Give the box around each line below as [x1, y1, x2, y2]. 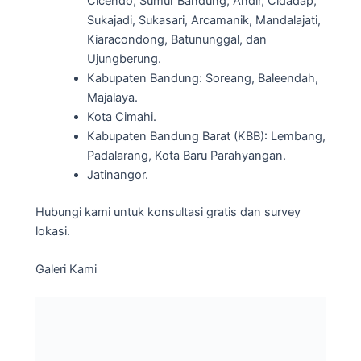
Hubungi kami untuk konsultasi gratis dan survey [35, 204, 301, 219]
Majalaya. [86, 89, 138, 105]
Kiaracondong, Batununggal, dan [86, 31, 267, 47]
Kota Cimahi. [86, 109, 156, 124]
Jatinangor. [86, 167, 148, 182]
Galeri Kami [35, 262, 97, 277]
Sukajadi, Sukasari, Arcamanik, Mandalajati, [86, 12, 321, 27]
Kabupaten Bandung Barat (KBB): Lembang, [86, 128, 326, 143]
